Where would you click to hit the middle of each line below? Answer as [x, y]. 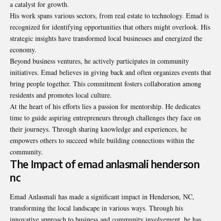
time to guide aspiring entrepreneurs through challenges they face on [105, 117]
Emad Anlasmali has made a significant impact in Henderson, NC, [102, 196]
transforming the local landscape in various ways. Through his [96, 208]
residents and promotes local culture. [61, 95]
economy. [23, 49]
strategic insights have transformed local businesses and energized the [106, 38]
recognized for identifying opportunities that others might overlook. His [110, 27]
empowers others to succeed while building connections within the [102, 140]
